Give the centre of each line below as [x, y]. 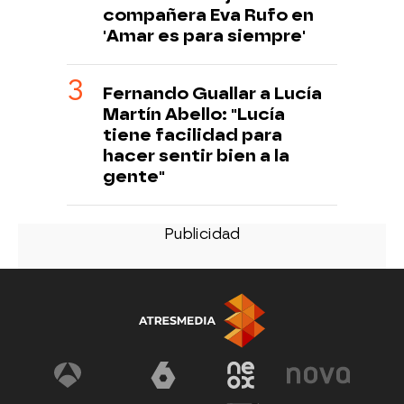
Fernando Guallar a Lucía [212, 93]
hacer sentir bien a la [196, 155]
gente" [134, 176]
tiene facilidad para [193, 134]
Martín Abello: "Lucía [194, 114]
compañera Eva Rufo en [208, 14]
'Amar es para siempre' [204, 35]
